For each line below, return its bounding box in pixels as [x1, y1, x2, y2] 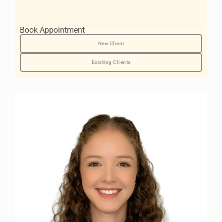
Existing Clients [91, 59, 131, 65]
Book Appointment [20, 25, 85, 35]
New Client [98, 41, 124, 46]
